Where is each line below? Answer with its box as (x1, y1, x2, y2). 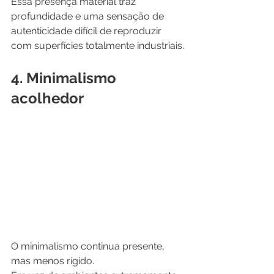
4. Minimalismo (11, 69, 120, 87)
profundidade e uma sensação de (11, 10, 166, 23)
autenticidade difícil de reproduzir (11, 25, 164, 37)
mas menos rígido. (11, 254, 94, 267)
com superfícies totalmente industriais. (11, 40, 184, 52)
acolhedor (11, 89, 84, 108)
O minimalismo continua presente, (11, 240, 167, 252)
